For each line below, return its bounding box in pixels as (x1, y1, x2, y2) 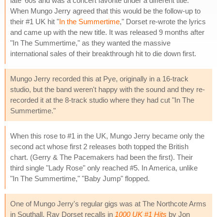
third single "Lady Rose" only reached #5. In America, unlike (10, 163, 198, 172)
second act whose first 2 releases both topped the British (10, 142, 188, 151)
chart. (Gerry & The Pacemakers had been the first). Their (10, 153, 193, 161)
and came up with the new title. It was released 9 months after (10, 28, 204, 36)
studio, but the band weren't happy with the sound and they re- (10, 85, 205, 93)
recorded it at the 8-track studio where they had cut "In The (10, 95, 194, 104)
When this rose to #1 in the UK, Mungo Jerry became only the (10, 131, 204, 140)
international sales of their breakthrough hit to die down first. (10, 49, 196, 58)
